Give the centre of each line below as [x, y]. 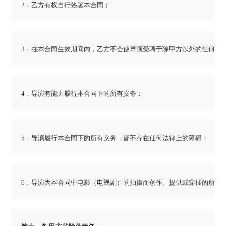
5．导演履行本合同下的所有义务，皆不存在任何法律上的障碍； [115, 138]
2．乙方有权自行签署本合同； [66, 5]
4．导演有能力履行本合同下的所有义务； [82, 94]
